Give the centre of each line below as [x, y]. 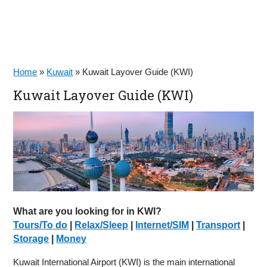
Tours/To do [41, 225]
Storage [31, 239]
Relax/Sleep [102, 225]
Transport [218, 225]
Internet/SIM [162, 225]
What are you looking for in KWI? [88, 212]
